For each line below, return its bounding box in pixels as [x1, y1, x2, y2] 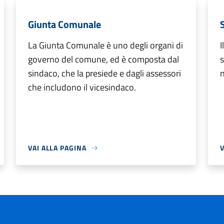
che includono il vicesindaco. [28, 80, 136, 94]
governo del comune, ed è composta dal [28, 52, 179, 66]
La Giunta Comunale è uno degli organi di [28, 38, 183, 52]
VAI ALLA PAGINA [28, 142, 86, 153]
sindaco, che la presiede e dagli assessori [28, 66, 181, 80]
